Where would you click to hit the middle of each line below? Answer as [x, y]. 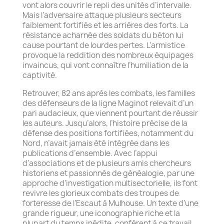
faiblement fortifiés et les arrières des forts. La [105, 25]
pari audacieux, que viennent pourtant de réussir [110, 113]
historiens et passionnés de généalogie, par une [108, 173]
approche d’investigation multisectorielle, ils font [110, 183]
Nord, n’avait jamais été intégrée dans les [96, 143]
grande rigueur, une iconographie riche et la [101, 213]
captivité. [40, 75]
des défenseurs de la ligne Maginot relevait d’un [108, 103]
